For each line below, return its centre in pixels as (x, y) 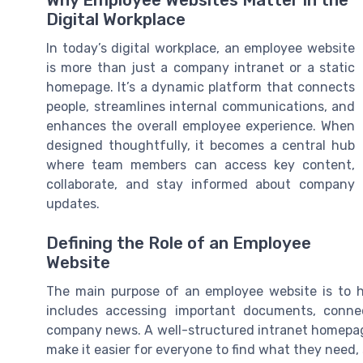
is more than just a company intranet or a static (201, 68)
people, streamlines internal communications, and (201, 107)
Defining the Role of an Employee (179, 243)
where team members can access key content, (201, 165)
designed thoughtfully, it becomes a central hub (201, 146)
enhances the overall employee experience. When (201, 126)
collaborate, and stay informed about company (201, 185)
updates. (73, 204)
